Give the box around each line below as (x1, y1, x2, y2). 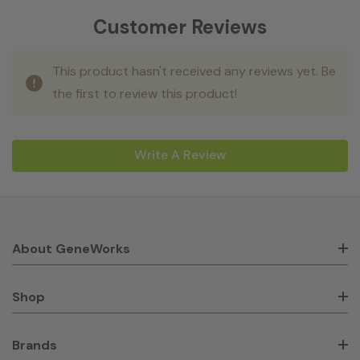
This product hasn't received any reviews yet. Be (52, 62, 336, 80)
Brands (12, 336, 57, 354)
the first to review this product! (52, 84, 237, 102)
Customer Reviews (93, 14, 267, 39)
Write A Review (133, 145, 227, 163)
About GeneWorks (12, 239, 130, 257)
